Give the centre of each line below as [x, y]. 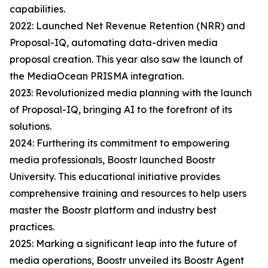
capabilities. [37, 9]
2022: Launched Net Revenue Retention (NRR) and [127, 26]
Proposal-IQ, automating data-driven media [114, 43]
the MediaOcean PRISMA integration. [97, 76]
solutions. [31, 127]
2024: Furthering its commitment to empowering [120, 143]
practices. [32, 227]
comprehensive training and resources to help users [128, 194]
